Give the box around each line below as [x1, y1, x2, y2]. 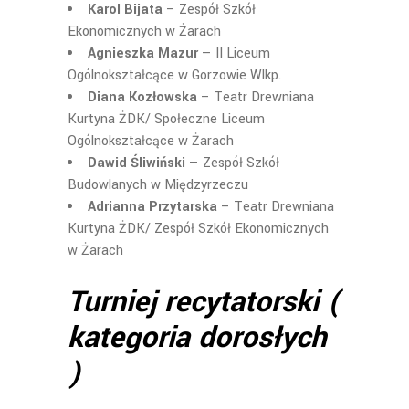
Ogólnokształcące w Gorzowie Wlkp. [68, 66, 281, 85]
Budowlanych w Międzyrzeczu [68, 175, 248, 194]
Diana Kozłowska [88, 88, 197, 107]
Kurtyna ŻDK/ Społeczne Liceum [68, 110, 265, 129]
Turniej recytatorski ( [68, 281, 341, 323]
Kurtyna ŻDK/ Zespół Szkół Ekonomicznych [68, 219, 329, 238]
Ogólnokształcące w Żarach [68, 131, 234, 151]
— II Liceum [198, 44, 270, 63]
